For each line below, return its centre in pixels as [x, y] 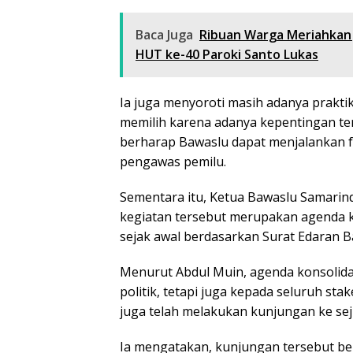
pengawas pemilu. [173, 161]
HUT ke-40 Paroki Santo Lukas [227, 54]
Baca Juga [164, 34]
